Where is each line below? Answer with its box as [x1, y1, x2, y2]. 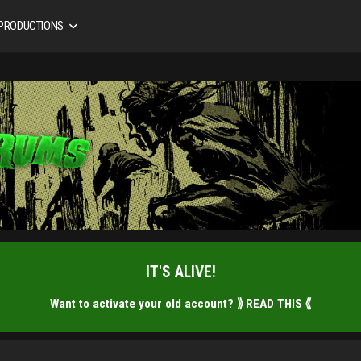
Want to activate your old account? [50, 297, 237, 312]
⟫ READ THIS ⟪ [237, 297, 311, 312]
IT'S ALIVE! [145, 263, 216, 282]
